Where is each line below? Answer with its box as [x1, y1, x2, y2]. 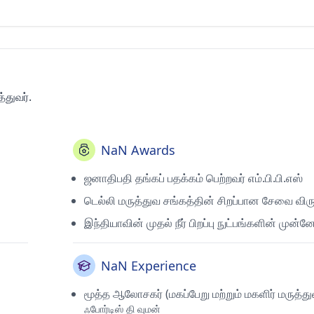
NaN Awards [101, 142, 175, 158]
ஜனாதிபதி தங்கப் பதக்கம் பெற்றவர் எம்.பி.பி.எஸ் [84, 170, 303, 186]
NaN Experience [101, 257, 196, 274]
